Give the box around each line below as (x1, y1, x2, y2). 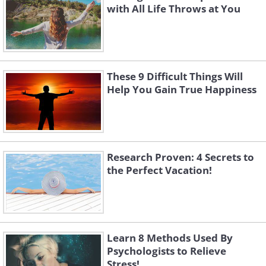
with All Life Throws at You (107, 2, 240, 15)
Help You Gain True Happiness (107, 83, 256, 96)
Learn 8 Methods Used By (107, 231, 233, 245)
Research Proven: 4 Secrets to (107, 150, 254, 164)
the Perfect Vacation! (107, 163, 212, 177)
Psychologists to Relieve (107, 244, 226, 258)
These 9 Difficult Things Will (107, 69, 243, 83)
